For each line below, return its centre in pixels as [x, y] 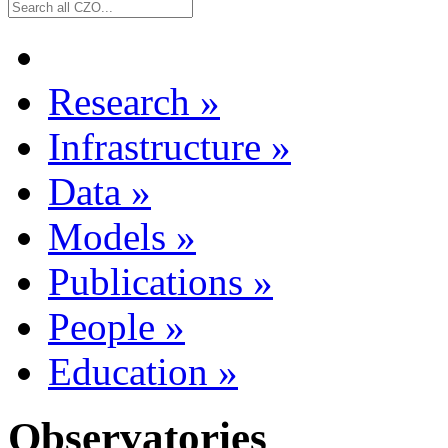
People [101, 326]
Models [107, 236]
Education [128, 371]
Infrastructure [154, 146]
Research [119, 101]
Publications [145, 281]
